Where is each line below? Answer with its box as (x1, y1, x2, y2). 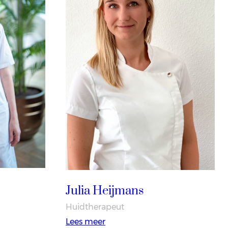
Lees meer (66, 216, 106, 226)
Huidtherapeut (66, 202, 125, 212)
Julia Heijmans (66, 183, 144, 198)
